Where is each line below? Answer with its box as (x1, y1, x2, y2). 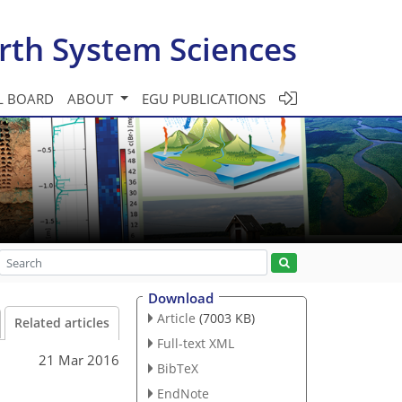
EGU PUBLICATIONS (142, 89, 266, 108)
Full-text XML (156, 334, 234, 352)
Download (148, 289, 214, 307)
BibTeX (156, 359, 198, 377)
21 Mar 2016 (39, 350, 119, 369)
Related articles (14, 315, 109, 331)
